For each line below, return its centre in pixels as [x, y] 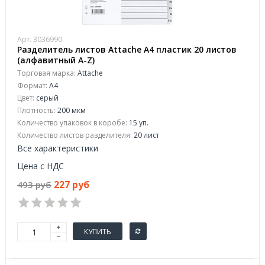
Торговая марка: [46, 73]
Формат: [32, 85]
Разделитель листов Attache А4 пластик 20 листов [127, 49]
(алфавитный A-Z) [56, 60]
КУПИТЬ [98, 231]
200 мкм [71, 110]
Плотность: [36, 110]
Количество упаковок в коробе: [72, 123]
